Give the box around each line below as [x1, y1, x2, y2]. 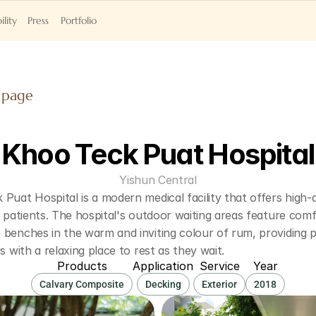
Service [199, 259, 240, 273]
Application [133, 259, 193, 273]
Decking [145, 279, 181, 290]
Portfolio [61, 14, 97, 27]
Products [56, 259, 107, 273]
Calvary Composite [39, 279, 124, 290]
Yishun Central [119, 173, 197, 187]
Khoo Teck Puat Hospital [1, 137, 315, 171]
